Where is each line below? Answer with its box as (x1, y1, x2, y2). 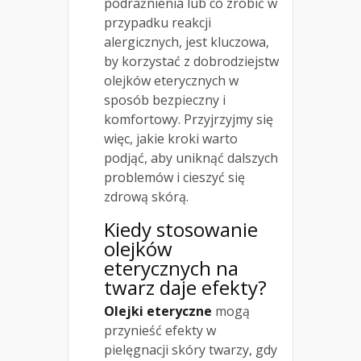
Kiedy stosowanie (104, 216, 258, 243)
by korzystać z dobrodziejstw (104, 52, 279, 71)
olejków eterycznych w (104, 72, 239, 90)
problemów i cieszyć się (104, 168, 245, 187)
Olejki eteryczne (104, 302, 212, 321)
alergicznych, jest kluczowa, (104, 33, 269, 52)
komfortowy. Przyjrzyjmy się (104, 110, 273, 129)
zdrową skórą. (104, 188, 189, 206)
